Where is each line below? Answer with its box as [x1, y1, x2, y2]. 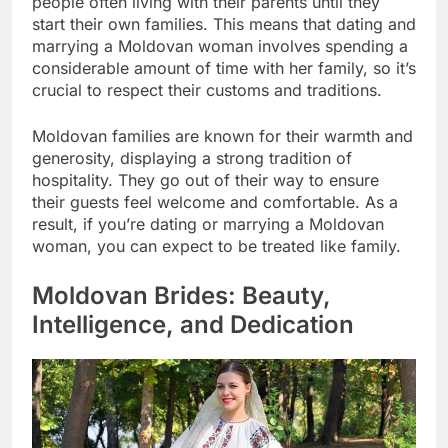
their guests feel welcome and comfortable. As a [32, 192, 398, 213]
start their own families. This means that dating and [32, 14, 416, 35]
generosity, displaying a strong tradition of [32, 148, 352, 169]
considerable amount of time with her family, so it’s [32, 58, 416, 79]
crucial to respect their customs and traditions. [32, 80, 382, 101]
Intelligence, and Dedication [32, 310, 354, 340]
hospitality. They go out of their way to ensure [32, 170, 379, 191]
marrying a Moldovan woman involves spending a [32, 36, 408, 57]
